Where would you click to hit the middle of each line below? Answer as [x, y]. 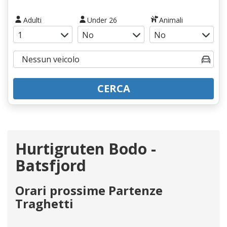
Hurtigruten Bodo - [86, 148]
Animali [171, 20]
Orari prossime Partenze [89, 190]
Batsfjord [51, 165]
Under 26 [102, 20]
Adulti [32, 20]
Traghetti [44, 203]
